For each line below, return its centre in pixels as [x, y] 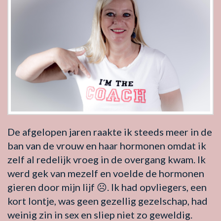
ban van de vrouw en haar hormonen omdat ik [107, 145]
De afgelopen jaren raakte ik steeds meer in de [110, 131]
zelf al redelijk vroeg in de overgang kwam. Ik [107, 159]
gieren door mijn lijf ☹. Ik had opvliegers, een [107, 187]
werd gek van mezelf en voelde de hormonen [106, 173]
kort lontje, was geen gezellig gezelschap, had [108, 201]
